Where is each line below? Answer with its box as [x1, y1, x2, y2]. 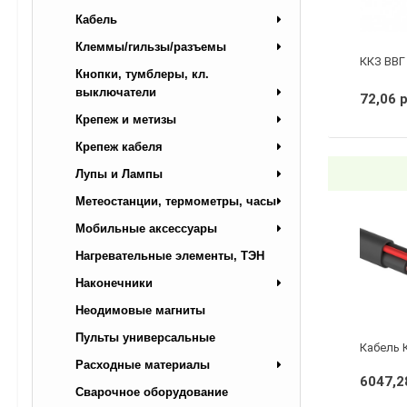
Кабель [75, 12, 117, 26]
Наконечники [75, 275, 153, 290]
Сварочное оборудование [75, 384, 228, 399]
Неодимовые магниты [75, 303, 205, 317]
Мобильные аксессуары [75, 221, 217, 235]
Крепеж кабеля [75, 139, 163, 154]
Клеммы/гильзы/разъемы [75, 39, 226, 54]
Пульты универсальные [75, 330, 215, 344]
